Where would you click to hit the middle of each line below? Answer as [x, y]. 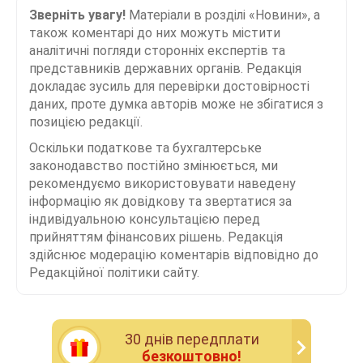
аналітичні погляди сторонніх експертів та [157, 50]
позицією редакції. [86, 122]
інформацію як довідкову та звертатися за [160, 201]
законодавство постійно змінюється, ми [154, 165]
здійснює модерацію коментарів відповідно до [174, 254]
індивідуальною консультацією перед [145, 219]
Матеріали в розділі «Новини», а [223, 15]
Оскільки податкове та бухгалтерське [145, 147]
